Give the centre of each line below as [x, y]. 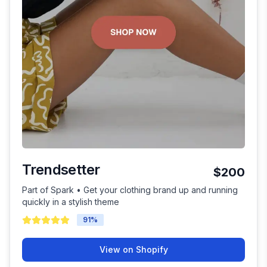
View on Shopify [133, 250]
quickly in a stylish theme [71, 202]
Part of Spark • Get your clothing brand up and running [130, 190]
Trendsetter [61, 170]
